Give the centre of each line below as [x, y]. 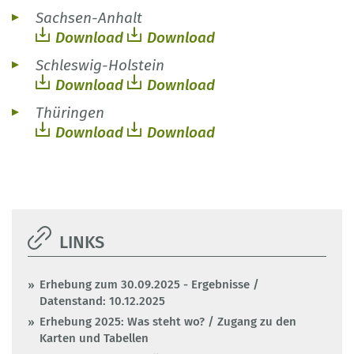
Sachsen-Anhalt [89, 18]
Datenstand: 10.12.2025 [102, 301]
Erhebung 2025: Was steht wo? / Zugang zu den [168, 322]
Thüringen [70, 113]
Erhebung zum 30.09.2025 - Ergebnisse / [149, 285]
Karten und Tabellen [94, 339]
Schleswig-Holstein [100, 66]
